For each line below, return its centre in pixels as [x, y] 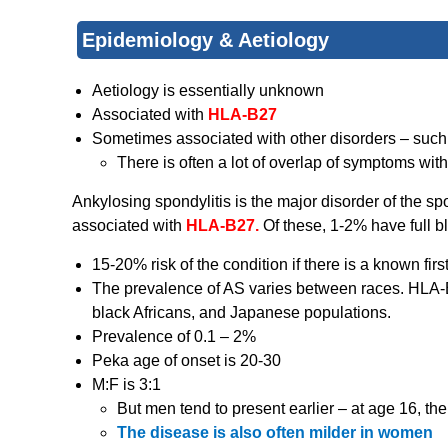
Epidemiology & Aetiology [205, 40]
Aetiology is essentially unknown [208, 91]
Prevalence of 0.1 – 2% [174, 337]
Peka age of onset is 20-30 [186, 361]
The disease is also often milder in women [275, 433]
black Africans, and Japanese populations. [241, 313]
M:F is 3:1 [126, 385]
